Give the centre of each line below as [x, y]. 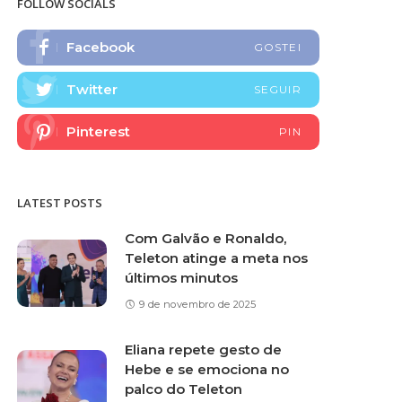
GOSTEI [277, 47]
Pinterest [99, 131]
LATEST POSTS [60, 203]
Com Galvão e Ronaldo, [206, 238]
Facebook [101, 47]
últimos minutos [182, 278]
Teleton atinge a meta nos [217, 258]
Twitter [92, 89]
